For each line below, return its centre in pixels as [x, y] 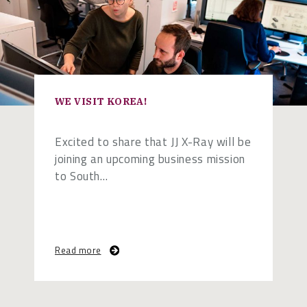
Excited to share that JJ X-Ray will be [153, 142]
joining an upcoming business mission [150, 159]
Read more [78, 250]
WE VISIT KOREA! [101, 102]
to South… [82, 176]
